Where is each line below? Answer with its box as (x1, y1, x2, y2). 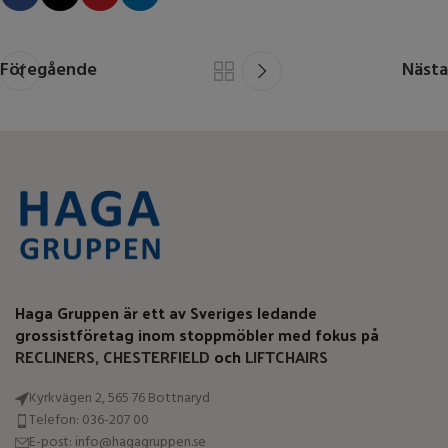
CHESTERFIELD (103, 342, 210, 372)
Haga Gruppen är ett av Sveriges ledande (15, 298, 317, 328)
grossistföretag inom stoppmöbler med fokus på (15, 320, 379, 350)
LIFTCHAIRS (245, 342, 328, 372)
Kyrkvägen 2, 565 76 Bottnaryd (29, 387, 210, 411)
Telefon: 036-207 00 (29, 409, 149, 433)
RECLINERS (15, 342, 95, 372)
